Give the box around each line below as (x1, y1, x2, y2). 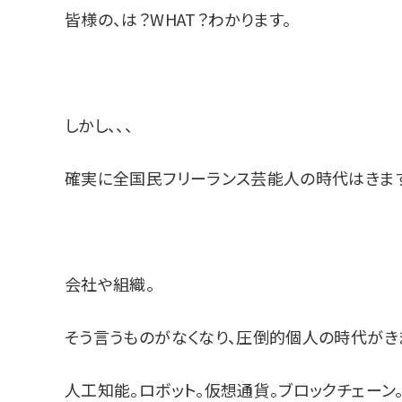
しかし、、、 (65, 112, 134, 136)
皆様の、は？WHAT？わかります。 (65, 6, 292, 31)
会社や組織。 (65, 271, 155, 295)
